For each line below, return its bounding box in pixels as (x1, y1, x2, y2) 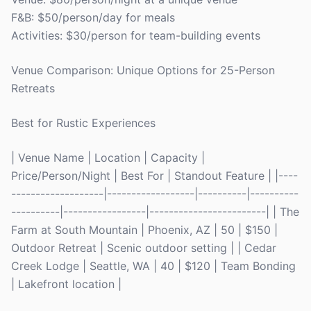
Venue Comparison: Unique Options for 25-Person (11, 63, 275, 77)
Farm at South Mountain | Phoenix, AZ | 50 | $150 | (11, 223, 278, 237)
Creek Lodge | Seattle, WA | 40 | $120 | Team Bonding (11, 259, 296, 273)
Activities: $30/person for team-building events (11, 28, 260, 42)
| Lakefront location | (11, 277, 121, 291)
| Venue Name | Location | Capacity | (11, 151, 205, 165)
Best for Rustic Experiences (11, 116, 155, 130)
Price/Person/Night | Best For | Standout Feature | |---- (11, 169, 298, 183)
